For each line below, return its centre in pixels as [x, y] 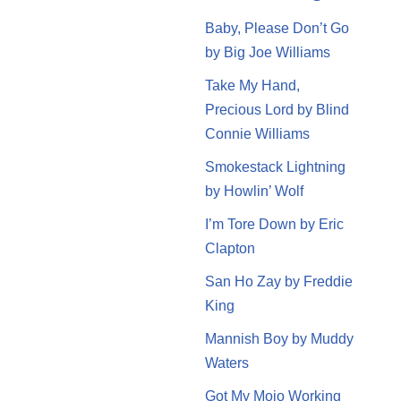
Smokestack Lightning [275, 166]
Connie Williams [257, 133]
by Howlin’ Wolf [254, 191]
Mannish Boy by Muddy [279, 338]
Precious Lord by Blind [277, 109]
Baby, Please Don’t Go [277, 28]
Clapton [230, 248]
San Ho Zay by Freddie [278, 281]
